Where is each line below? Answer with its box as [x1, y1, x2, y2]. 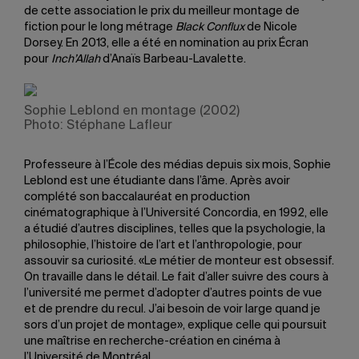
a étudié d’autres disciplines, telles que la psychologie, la [24, 224, 325, 235]
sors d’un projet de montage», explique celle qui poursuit [24, 320, 327, 331]
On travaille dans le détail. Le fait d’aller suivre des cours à [24, 272, 329, 283]
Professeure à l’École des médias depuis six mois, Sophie [24, 159, 331, 171]
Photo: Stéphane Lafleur [24, 119, 175, 132]
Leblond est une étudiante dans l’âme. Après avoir [24, 175, 290, 187]
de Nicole [244, 22, 297, 33]
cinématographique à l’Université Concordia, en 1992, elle [24, 208, 329, 219]
